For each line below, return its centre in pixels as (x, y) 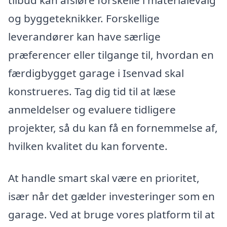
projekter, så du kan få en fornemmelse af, (113, 127)
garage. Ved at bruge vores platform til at (111, 215)
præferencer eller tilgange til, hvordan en (111, 54)
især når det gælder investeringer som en (111, 196)
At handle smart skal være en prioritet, (104, 178)
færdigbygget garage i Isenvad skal (96, 73)
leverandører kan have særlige (84, 36)
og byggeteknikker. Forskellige (84, 18)
